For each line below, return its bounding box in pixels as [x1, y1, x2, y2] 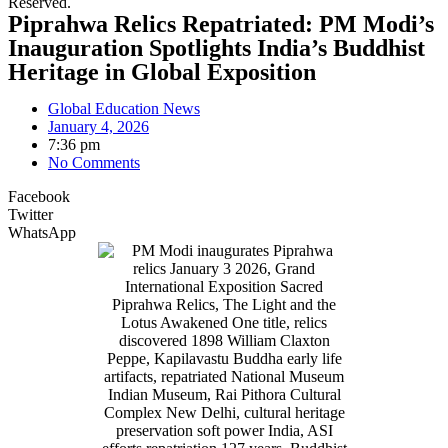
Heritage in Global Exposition [8, 59, 316, 85]
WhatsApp [8, 224, 76, 241]
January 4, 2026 [48, 118, 149, 135]
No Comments [48, 154, 140, 171]
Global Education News [48, 100, 200, 117]
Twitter [8, 206, 53, 223]
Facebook [8, 188, 70, 205]
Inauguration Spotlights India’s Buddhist [8, 35, 425, 61]
